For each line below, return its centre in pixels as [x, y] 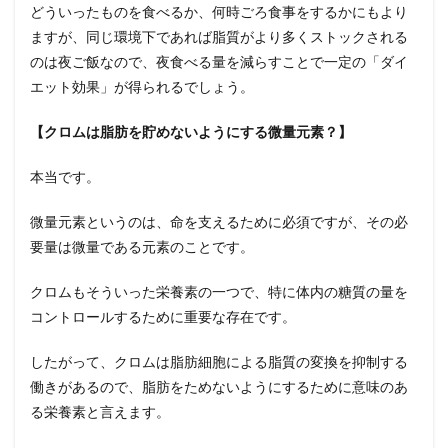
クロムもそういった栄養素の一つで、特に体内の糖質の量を [219, 291]
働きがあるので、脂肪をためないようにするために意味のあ [219, 386]
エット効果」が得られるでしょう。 [142, 86]
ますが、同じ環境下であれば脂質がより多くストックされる [219, 36]
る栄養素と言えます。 [100, 411]
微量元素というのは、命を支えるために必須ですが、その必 [219, 221]
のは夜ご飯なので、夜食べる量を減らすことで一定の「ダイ [219, 61]
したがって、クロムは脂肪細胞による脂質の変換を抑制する [219, 361]
